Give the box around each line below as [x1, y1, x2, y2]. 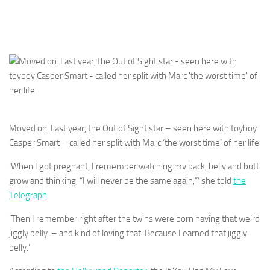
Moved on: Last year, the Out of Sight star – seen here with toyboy [9, 122, 257, 134]
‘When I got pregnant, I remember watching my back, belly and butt [9, 160, 259, 172]
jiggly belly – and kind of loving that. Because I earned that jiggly [9, 227, 247, 239]
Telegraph [9, 189, 47, 201]
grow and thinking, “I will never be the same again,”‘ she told [9, 175, 233, 186]
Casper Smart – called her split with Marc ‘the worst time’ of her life [9, 137, 259, 148]
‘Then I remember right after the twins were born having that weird [9, 213, 260, 224]
